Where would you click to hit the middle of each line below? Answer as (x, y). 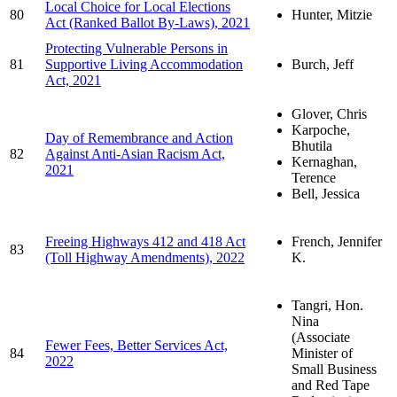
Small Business (334, 369)
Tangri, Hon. (327, 305)
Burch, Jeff (323, 64)
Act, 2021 (73, 80)
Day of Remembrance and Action (139, 137)
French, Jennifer (337, 241)
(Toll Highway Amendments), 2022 (145, 257)
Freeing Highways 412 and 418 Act (145, 241)
